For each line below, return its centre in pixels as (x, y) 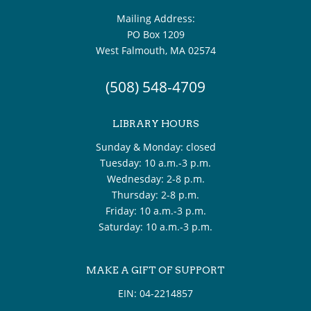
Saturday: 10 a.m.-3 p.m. (155, 227)
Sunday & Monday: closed (155, 147)
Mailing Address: (155, 18)
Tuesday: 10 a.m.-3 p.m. (155, 163)
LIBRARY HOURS (155, 124)
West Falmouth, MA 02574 (155, 50)
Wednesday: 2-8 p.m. (155, 179)
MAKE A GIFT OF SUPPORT (155, 270)
